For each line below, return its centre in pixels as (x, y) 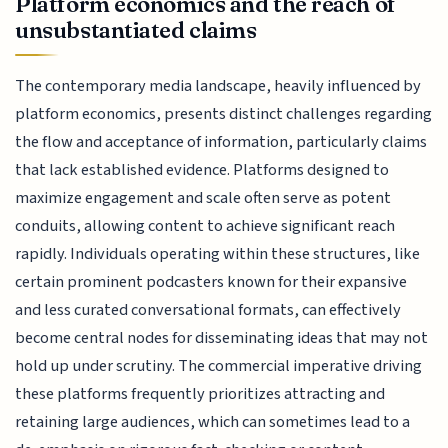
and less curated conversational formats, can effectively (208, 310)
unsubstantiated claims (136, 29)
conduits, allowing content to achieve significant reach (205, 226)
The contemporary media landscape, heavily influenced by (218, 86)
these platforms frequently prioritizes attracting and (200, 394)
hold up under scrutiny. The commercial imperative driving (219, 366)
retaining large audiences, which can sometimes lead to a (213, 422)
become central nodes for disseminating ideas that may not (222, 338)
